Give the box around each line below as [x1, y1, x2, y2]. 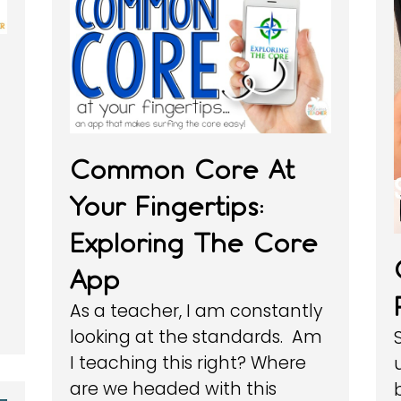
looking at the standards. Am [70, 324, 323, 349]
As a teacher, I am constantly [70, 298, 324, 323]
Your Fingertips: [70, 190, 265, 222]
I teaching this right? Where [70, 350, 307, 375]
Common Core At [70, 153, 295, 185]
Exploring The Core [70, 226, 319, 259]
